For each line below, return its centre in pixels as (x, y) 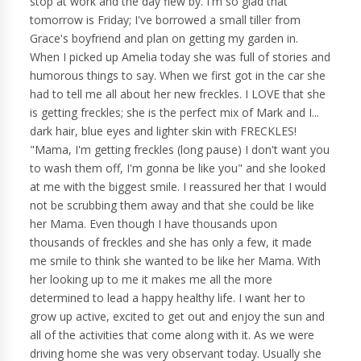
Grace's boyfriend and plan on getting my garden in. (164, 39)
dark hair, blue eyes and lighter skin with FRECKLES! (164, 131)
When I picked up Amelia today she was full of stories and (180, 57)
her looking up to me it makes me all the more (151, 280)
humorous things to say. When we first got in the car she (178, 76)
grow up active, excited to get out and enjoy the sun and (178, 317)
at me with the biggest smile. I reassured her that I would (178, 187)
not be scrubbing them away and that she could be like (172, 205)
